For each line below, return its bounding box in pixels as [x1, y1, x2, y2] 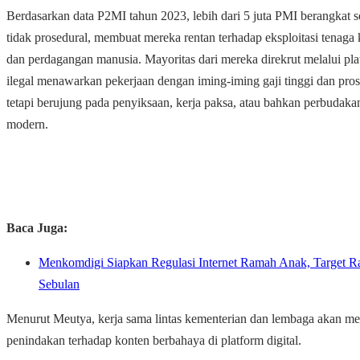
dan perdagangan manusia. [6, 52, 145, 67]
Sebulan [39, 277, 80, 292]
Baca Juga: [6, 221, 67, 235]
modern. [6, 117, 48, 132]
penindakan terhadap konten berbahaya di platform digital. [6, 333, 301, 348]
